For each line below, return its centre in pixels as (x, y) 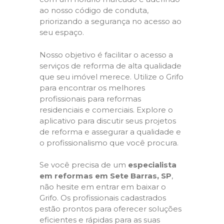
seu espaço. (62, 32)
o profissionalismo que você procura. (109, 142)
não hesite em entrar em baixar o (103, 187)
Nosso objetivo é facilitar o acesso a (106, 54)
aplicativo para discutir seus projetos (108, 120)
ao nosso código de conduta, (94, 10)
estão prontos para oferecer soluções (110, 209)
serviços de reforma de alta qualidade (110, 65)
